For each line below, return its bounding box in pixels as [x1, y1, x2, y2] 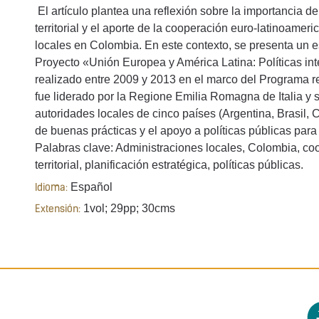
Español [68, 180, 113, 193]
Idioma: [35, 182, 68, 194]
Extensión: [35, 204, 80, 216]
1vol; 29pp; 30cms [80, 202, 175, 215]
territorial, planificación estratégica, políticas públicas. [35, 159, 306, 172]
